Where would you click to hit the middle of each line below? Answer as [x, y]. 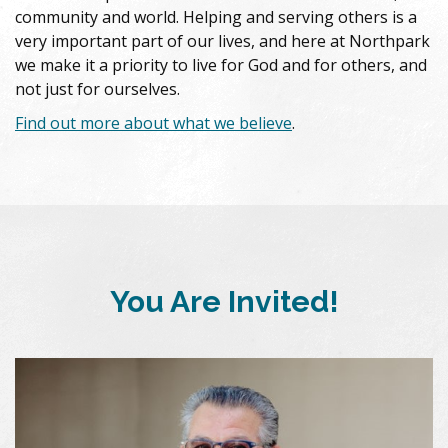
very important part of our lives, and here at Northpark [222, 41]
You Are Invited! [224, 302]
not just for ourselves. [97, 89]
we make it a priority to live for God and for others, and [221, 65]
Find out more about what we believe [153, 123]
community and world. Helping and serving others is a [216, 17]
